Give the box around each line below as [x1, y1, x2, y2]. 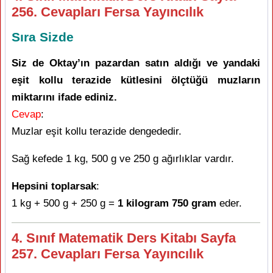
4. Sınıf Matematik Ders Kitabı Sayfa [12, 230, 236, 246]
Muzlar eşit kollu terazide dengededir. [12, 126, 182, 137]
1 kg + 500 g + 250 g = [12, 197, 118, 209]
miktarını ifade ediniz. [12, 91, 117, 103]
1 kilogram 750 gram [118, 197, 216, 209]
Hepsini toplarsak [12, 180, 96, 192]
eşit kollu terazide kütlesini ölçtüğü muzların [12, 74, 260, 86]
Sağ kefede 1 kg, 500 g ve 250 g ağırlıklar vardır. [12, 153, 234, 165]
